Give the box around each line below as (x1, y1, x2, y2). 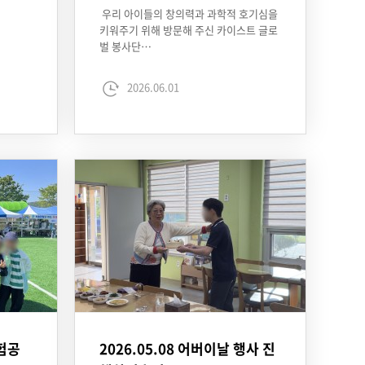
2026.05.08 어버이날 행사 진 (99, 337, 275, 358)
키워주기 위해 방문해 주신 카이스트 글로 (99, 22, 278, 38)
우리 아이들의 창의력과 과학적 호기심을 (99, 6, 278, 22)
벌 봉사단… (99, 38, 152, 55)
